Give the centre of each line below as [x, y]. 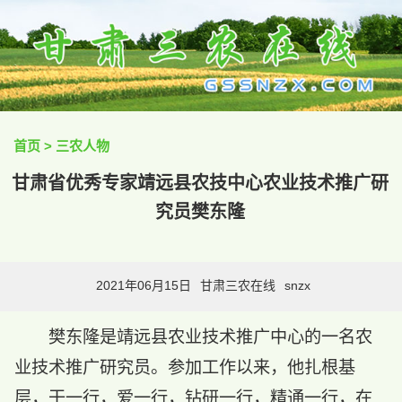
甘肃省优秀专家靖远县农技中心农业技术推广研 [201, 183]
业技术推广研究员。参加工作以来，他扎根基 [184, 368]
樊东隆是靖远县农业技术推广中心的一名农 [211, 337]
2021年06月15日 [144, 286]
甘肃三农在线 [238, 286]
